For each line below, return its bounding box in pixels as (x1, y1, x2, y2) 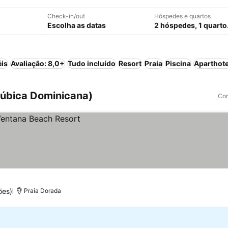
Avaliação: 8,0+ (11, 59, 65, 68)
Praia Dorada (24, 187, 62, 194)
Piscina (165, 59, 191, 68)
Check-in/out (47, 12, 85, 20)
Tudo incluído (68, 59, 116, 68)
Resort (119, 59, 141, 68)
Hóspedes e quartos (154, 12, 211, 20)
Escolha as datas (47, 21, 106, 30)
